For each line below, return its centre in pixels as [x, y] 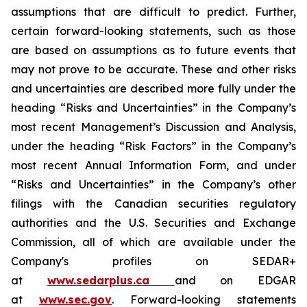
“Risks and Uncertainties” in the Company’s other [153, 184]
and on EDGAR [235, 280]
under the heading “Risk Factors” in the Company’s [153, 146]
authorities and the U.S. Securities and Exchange [153, 223]
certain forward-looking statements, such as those [153, 31]
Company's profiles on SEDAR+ [153, 261]
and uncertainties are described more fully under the [153, 88]
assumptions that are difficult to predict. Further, [153, 12]
